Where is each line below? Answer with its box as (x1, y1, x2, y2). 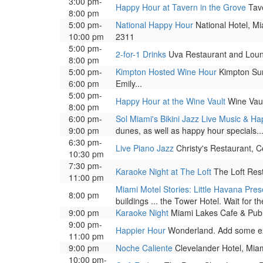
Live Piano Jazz (116, 142, 174, 154)
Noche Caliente (116, 242, 173, 254)
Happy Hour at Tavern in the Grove (116, 1, 246, 13)
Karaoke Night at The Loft (116, 166, 211, 177)
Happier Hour (116, 224, 166, 236)
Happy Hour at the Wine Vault (116, 95, 225, 107)
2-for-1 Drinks (116, 48, 166, 60)
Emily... (116, 77, 142, 89)
